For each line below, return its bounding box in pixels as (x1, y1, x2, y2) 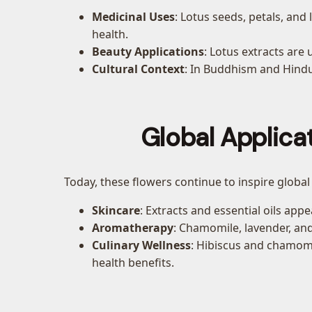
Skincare (92, 202, 140, 218)
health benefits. (92, 254, 174, 270)
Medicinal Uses (92, 8, 175, 24)
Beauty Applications (92, 43, 204, 59)
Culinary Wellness (92, 237, 191, 253)
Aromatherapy (92, 219, 173, 235)
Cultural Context (92, 61, 185, 77)
